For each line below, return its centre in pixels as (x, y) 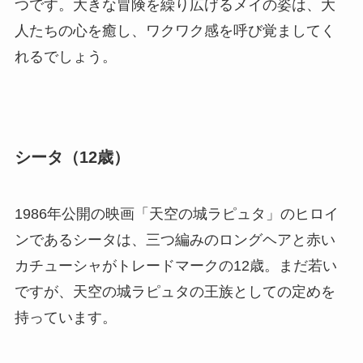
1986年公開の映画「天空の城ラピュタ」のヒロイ (176, 214)
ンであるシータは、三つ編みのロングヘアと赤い (175, 239)
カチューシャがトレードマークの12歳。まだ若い (175, 265)
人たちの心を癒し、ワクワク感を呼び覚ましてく (175, 31)
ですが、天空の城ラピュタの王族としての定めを (175, 291)
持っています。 (65, 317)
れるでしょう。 (65, 57)
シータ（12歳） (72, 158)
